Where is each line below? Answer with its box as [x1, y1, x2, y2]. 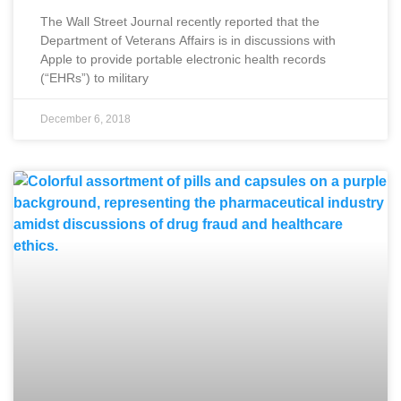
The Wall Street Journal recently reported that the [40, 13, 320, 29]
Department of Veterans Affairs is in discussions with [40, 32, 336, 47]
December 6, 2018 [40, 112, 131, 125]
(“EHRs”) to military [40, 70, 149, 85]
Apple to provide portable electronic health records [40, 51, 326, 66]
